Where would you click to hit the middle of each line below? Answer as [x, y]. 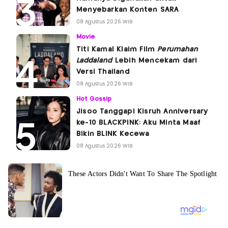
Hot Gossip [94, 99]
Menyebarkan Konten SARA [128, 9]
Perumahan [178, 49]
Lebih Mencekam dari [155, 60]
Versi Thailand [103, 72]
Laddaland [94, 60]
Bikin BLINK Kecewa [113, 134]
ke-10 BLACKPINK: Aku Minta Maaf [139, 122]
